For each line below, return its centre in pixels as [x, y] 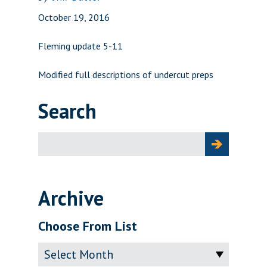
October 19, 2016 [74, 17]
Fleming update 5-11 [80, 46]
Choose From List [88, 226]
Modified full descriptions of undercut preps [126, 74]
